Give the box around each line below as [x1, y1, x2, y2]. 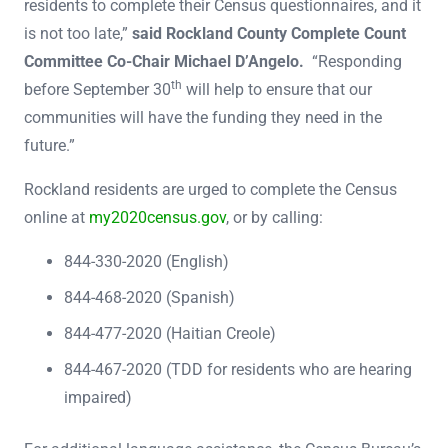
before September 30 [24, 79, 171, 99]
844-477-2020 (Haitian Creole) [64, 323, 276, 343]
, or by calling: [226, 207, 323, 227]
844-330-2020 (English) [64, 251, 229, 271]
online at [24, 207, 89, 227]
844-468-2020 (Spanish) [64, 287, 235, 307]
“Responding [304, 51, 402, 71]
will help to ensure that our [182, 79, 372, 99]
